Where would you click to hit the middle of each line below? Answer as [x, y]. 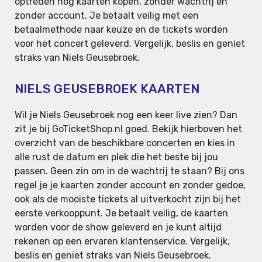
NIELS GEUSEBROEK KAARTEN [107, 89]
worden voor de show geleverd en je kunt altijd [118, 227]
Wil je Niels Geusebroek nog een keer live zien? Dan [126, 115]
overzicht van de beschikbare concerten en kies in [125, 143]
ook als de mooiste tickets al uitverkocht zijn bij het [128, 199]
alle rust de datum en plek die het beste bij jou [116, 157]
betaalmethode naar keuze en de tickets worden [121, 30]
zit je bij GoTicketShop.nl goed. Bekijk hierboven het [128, 129]
